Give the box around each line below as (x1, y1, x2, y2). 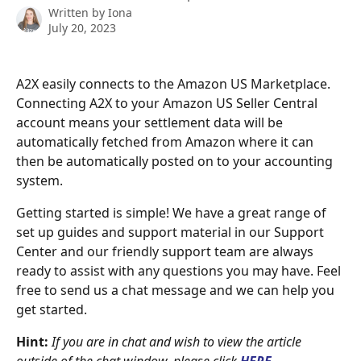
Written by (48, 5, 108, 20)
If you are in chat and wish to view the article (52, 333, 305, 351)
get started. (16, 301, 87, 318)
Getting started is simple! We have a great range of (16, 204, 330, 222)
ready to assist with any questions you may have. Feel (16, 262, 344, 280)
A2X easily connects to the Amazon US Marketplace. (16, 75, 334, 93)
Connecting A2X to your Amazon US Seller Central (16, 94, 321, 112)
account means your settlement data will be (16, 114, 286, 131)
